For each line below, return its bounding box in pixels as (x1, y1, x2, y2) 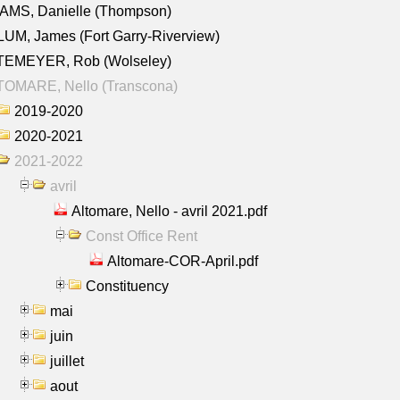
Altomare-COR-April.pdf (107, 253, 258, 269)
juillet (50, 353, 84, 369)
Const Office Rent (86, 228, 197, 244)
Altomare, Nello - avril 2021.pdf (71, 203, 267, 219)
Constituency (86, 278, 169, 294)
